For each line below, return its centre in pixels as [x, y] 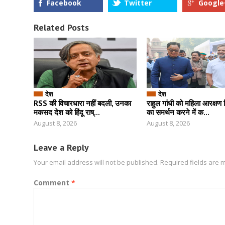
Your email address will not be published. [96, 162]
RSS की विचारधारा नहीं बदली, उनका [82, 103]
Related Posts [61, 27]
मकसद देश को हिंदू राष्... [67, 112]
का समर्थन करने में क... [178, 112]
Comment [52, 183]
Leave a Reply [61, 147]
